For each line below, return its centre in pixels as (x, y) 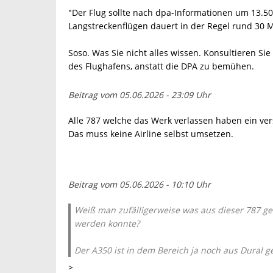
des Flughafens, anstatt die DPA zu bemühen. (161, 66)
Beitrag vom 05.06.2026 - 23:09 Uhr (140, 95)
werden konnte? (107, 223)
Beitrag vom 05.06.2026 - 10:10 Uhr (140, 184)
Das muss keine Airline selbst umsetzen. (151, 134)
